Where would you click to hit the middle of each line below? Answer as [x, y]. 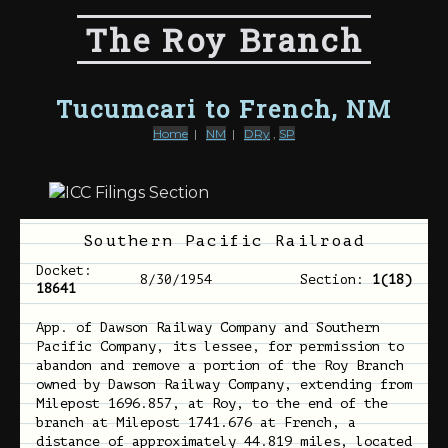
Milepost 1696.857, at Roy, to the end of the [212, 404]
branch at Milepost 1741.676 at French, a [196, 423]
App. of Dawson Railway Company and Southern [208, 328]
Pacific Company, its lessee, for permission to [220, 347]
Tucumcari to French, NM [224, 109]
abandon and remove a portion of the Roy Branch [220, 366]
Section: [336, 280]
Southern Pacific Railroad [224, 241]
